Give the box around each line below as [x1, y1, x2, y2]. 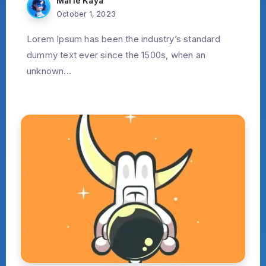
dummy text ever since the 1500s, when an [27, 49, 205, 61]
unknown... [27, 65, 71, 77]
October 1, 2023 [56, 9, 116, 18]
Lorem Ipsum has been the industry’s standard [27, 33, 220, 45]
